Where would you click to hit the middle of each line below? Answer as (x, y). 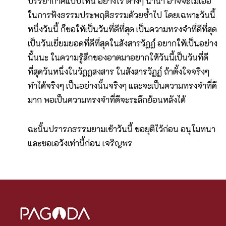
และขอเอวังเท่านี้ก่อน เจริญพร (80, 143)
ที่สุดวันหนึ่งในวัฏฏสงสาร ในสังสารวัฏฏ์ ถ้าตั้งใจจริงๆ (119, 72)
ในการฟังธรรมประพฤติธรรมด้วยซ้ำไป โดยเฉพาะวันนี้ (122, 15)
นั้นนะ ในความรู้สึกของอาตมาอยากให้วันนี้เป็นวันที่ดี (118, 58)
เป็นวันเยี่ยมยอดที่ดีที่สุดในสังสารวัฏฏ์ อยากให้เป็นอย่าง (123, 43)
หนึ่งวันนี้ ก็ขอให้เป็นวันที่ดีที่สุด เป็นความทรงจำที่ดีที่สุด (122, 29)
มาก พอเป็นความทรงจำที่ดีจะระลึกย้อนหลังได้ (107, 100)
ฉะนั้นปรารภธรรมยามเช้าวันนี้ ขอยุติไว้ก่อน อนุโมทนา (122, 129)
